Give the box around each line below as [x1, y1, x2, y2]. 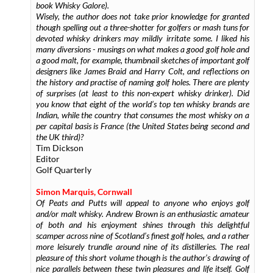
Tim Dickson [36, 143, 83, 153]
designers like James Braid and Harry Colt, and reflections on [36, 66, 249, 76]
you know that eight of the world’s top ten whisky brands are [36, 99, 249, 109]
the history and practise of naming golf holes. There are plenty [36, 77, 249, 87]
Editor [36, 154, 60, 164]
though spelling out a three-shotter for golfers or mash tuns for [36, 22, 249, 32]
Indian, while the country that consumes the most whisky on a [36, 110, 249, 120]
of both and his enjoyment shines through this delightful [36, 219, 249, 230]
